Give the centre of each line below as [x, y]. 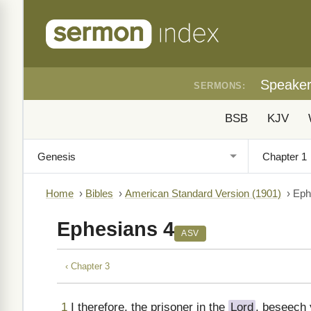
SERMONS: [219, 86]
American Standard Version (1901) [203, 194]
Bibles [99, 194]
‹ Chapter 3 [87, 266]
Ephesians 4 [116, 229]
